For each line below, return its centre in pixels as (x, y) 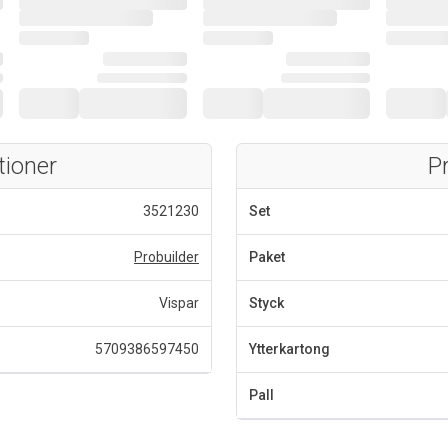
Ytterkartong (289, 348)
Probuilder (166, 256)
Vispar (179, 302)
